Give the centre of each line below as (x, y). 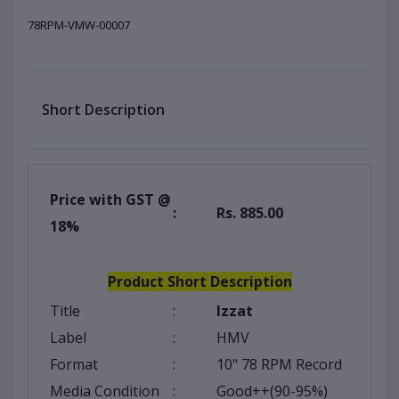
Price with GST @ (110, 200)
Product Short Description (199, 282)
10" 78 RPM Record (279, 365)
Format (74, 365)
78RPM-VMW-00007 (79, 25)
